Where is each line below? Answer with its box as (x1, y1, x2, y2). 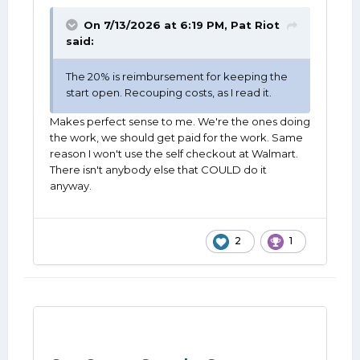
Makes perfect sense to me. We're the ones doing (50, 115, 310, 128)
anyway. (50, 179, 92, 192)
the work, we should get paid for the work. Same (50, 131, 303, 144)
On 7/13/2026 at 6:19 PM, (84, 18, 231, 31)
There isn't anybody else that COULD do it (50, 163, 267, 176)
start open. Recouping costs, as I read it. (66, 86, 274, 99)
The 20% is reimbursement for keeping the (66, 70, 288, 83)
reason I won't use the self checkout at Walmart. (50, 147, 298, 160)
